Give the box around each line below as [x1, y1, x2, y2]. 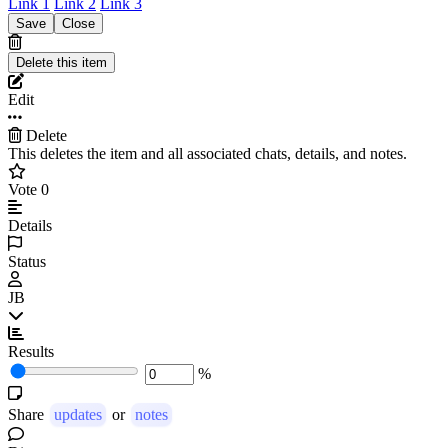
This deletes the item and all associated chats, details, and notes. [8, 144, 407, 162]
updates [54, 405, 102, 423]
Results [8, 342, 54, 360]
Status [8, 252, 46, 270]
